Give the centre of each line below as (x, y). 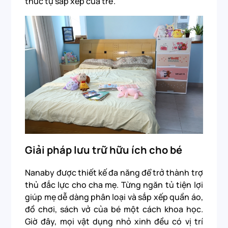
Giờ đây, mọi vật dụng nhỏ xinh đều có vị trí (114, 221)
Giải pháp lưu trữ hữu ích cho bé (104, 150)
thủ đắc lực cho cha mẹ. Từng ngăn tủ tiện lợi (114, 184)
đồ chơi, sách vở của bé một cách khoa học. (114, 209)
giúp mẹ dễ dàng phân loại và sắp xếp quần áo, (114, 197)
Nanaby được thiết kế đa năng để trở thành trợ (114, 172)
